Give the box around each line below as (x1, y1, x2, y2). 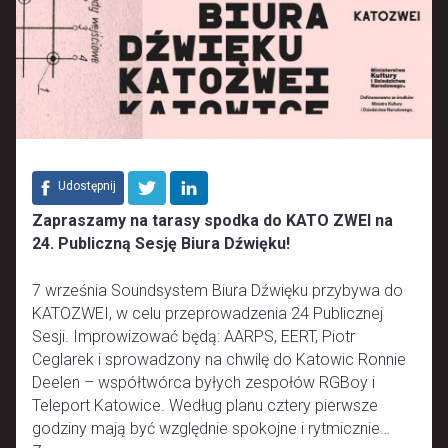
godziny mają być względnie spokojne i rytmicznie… (32, 418, 390, 438)
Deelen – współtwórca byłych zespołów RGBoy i (32, 372, 375, 392)
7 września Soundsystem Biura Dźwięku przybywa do (32, 280, 403, 300)
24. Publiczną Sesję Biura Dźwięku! (32, 233, 290, 253)
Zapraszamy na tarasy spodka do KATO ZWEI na (32, 210, 393, 230)
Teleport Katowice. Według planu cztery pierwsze (32, 395, 378, 415)
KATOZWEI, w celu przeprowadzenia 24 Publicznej (32, 303, 383, 323)
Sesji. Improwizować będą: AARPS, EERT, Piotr (32, 326, 355, 346)
